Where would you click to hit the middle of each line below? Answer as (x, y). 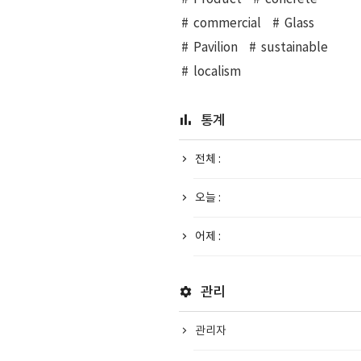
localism (217, 72)
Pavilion (215, 48)
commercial (227, 24)
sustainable (295, 48)
